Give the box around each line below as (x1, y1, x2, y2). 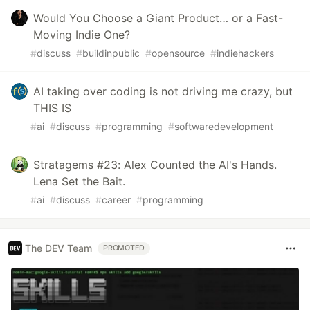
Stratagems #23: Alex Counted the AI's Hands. (33, 157, 277, 172)
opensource (152, 46, 205, 59)
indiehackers (217, 46, 274, 59)
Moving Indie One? (33, 27, 130, 42)
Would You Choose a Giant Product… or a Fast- (33, 10, 283, 25)
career (102, 193, 131, 206)
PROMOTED (103, 243, 145, 253)
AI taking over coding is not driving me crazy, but (33, 84, 293, 98)
